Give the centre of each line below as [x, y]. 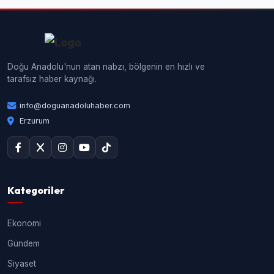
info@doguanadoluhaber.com [75, 106]
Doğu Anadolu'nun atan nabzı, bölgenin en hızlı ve [106, 67]
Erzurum [35, 121]
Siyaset [22, 264]
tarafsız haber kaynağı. [52, 79]
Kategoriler [36, 191]
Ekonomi [24, 224]
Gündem [24, 244]
